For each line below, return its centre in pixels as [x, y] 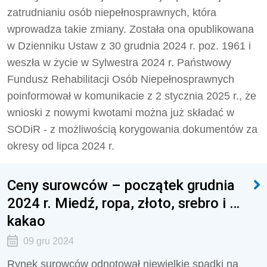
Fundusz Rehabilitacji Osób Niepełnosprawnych [121, 79]
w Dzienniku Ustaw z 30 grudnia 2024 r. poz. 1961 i [129, 46]
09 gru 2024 [48, 241]
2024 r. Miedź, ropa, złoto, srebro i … [123, 203]
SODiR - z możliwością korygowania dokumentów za [132, 129]
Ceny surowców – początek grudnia [121, 185]
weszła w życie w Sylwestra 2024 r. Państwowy [119, 63]
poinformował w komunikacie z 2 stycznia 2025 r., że [132, 96]
